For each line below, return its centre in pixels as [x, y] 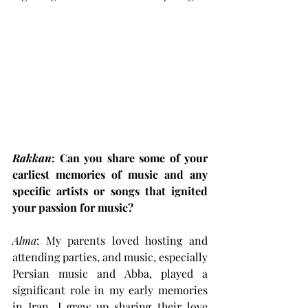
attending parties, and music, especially [110, 256]
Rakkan [32, 157]
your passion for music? [73, 207]
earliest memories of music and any [110, 174]
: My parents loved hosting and [122, 240]
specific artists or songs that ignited [110, 190]
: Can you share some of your [130, 157]
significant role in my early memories [110, 289]
